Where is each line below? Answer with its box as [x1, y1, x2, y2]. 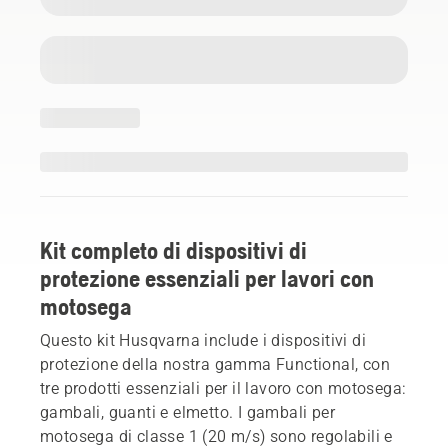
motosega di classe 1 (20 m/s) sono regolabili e [40, 426, 393, 446]
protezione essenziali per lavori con [40, 264, 374, 292]
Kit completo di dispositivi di [40, 236, 307, 264]
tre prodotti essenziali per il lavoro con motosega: [40, 378, 407, 398]
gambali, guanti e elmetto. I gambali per [40, 402, 335, 422]
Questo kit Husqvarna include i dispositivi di [40, 330, 366, 350]
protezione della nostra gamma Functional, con [40, 354, 390, 374]
